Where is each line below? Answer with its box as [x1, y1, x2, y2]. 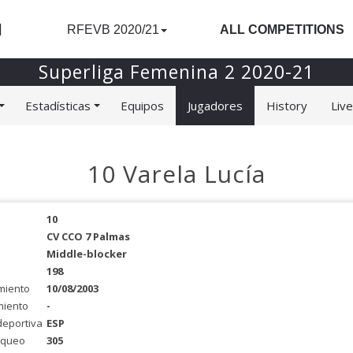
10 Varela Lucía [87, 158, 266, 190]
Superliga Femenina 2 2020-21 [39, 59, 314, 84]
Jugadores [188, 98, 243, 113]
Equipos [121, 98, 164, 113]
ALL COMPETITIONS [220, 23, 344, 36]
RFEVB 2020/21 [67, 23, 159, 36]
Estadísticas [25, 98, 91, 113]
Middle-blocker [46, 247, 127, 261]
